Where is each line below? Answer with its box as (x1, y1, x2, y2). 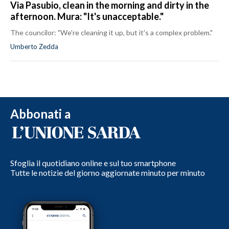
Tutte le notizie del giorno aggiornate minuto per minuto (10, 167, 205, 177)
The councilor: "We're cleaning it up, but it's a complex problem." (10, 28, 213, 37)
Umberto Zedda (10, 42, 58, 51)
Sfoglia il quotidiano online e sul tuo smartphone (10, 157, 176, 168)
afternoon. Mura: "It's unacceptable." (10, 10, 164, 22)
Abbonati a (10, 106, 71, 121)
